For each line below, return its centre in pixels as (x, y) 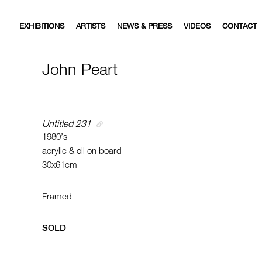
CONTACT (239, 26)
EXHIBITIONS (42, 26)
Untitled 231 (67, 125)
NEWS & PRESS (144, 26)
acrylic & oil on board (82, 151)
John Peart (80, 70)
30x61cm (60, 165)
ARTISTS (91, 26)
